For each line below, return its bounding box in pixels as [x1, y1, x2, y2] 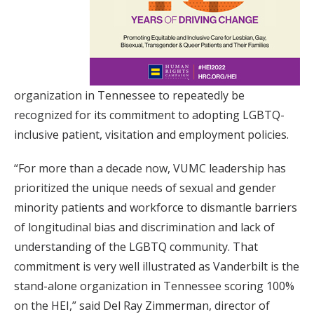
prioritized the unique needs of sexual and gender [14, 180, 276, 196]
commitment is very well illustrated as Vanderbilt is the [14, 259, 299, 275]
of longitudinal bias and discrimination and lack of [14, 219, 275, 235]
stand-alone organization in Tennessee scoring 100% [14, 278, 294, 294]
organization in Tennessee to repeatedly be [14, 88, 245, 104]
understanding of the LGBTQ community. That [14, 239, 258, 255]
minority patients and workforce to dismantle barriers [14, 200, 297, 216]
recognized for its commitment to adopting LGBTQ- [14, 107, 285, 123]
